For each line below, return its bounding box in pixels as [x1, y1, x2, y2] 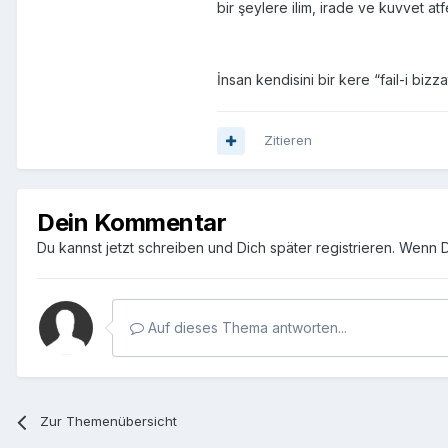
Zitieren [264, 132, 312, 149]
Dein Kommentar [37, 208, 227, 238]
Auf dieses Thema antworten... [144, 319, 347, 337]
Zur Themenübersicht [40, 413, 178, 430]
